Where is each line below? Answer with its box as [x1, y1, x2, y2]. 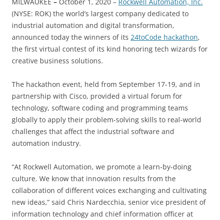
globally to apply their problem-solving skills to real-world [12, 114, 201, 124]
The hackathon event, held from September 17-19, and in [12, 79, 200, 89]
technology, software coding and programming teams [12, 103, 188, 112]
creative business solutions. [12, 55, 103, 65]
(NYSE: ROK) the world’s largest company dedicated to [12, 8, 189, 18]
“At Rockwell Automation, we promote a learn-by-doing [12, 162, 192, 171]
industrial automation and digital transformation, [12, 20, 174, 30]
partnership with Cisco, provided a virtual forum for [12, 91, 182, 101]
